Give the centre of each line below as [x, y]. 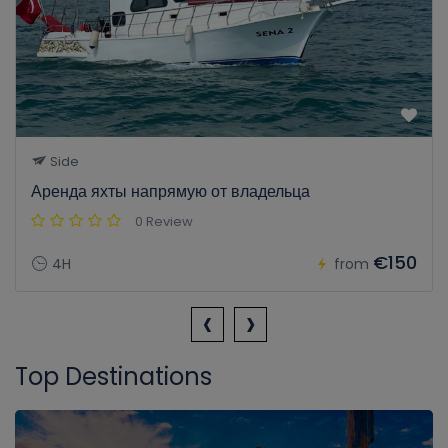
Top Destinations [113, 377]
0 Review [164, 222]
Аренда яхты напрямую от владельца [170, 192]
